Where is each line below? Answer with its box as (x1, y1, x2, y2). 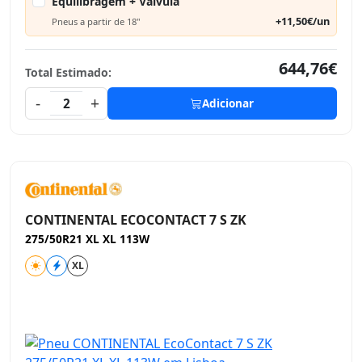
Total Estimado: (25, 65, 112, 80)
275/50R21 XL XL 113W (25, 231, 149, 246)
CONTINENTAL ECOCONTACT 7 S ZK (25, 211, 246, 229)
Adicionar (202, 95, 254, 111)
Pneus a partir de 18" (52, 15, 141, 27)
